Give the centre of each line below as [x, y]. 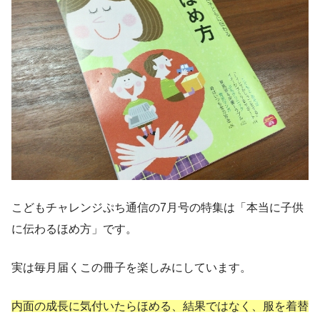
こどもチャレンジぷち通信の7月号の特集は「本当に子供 [157, 207]
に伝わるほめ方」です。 [74, 229]
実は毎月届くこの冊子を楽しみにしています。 [131, 267]
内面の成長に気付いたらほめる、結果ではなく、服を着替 [160, 306]
